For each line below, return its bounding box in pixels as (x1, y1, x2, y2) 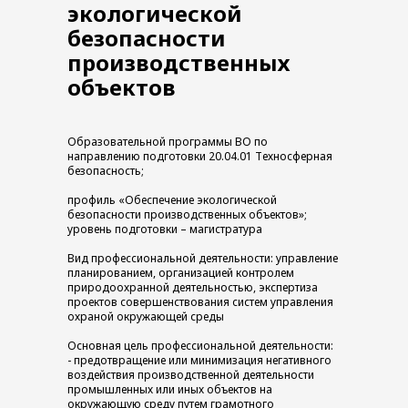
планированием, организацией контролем (67, 265, 294, 280)
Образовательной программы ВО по (67, 134, 268, 149)
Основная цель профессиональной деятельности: (67, 338, 333, 353)
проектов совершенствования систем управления (67, 294, 333, 310)
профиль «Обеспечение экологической (67, 192, 277, 208)
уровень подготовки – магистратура (67, 221, 262, 237)
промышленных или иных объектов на (67, 382, 272, 397)
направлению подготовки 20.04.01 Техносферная (67, 148, 332, 164)
